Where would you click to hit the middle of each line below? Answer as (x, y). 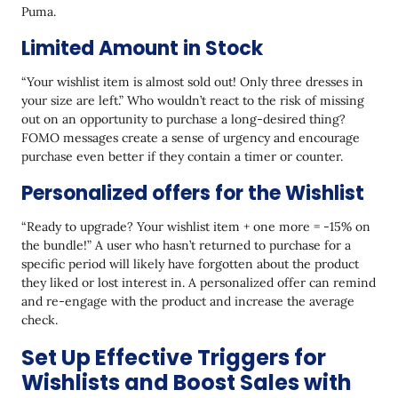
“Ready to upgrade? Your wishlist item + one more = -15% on (196, 227)
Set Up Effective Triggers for (174, 358)
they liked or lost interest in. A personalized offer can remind (199, 283)
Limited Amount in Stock (142, 49)
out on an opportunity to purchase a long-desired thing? (183, 119)
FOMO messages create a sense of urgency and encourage (191, 138)
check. (40, 320)
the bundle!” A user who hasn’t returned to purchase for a (186, 246)
